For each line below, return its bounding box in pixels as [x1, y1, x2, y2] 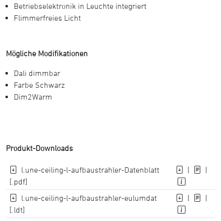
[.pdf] [9, 177, 28, 186]
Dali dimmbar [14, 69, 60, 77]
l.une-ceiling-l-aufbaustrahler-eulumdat [21, 193, 157, 202]
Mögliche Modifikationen [6, 49, 88, 58]
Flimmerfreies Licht [14, 13, 81, 22]
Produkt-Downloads [6, 144, 73, 152]
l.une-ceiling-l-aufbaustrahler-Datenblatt [21, 165, 160, 174]
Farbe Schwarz [14, 80, 65, 89]
